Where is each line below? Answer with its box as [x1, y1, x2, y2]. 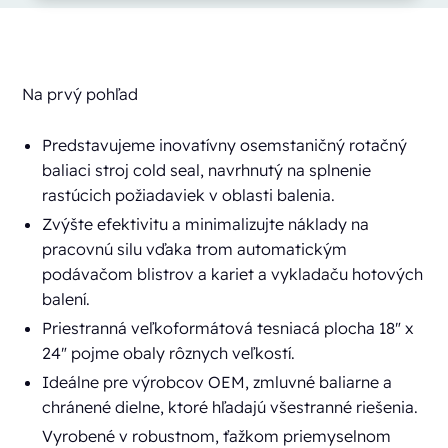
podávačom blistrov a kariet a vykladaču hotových [42, 263, 424, 284]
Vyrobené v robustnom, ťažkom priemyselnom [42, 425, 392, 446]
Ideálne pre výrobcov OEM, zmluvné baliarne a [42, 371, 393, 392]
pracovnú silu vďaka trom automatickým [42, 238, 348, 259]
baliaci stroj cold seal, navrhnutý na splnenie [42, 159, 372, 180]
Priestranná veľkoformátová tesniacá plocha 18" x [42, 317, 415, 338]
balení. [42, 288, 91, 309]
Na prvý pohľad [22, 83, 139, 104]
